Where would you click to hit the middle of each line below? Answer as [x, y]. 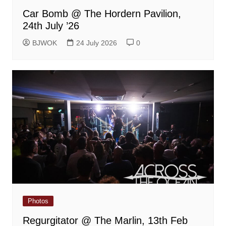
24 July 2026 [96, 43]
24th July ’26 [51, 25]
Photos [38, 201]
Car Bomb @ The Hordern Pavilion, [102, 13]
